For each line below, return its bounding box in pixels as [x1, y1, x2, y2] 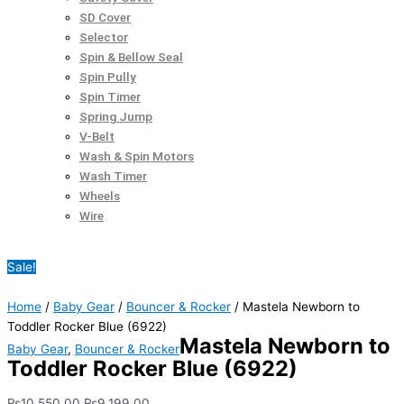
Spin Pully [79, 69, 136, 85]
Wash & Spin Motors [79, 149, 194, 164]
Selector [79, 30, 128, 45]
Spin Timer [79, 89, 141, 105]
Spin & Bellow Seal [79, 50, 183, 65]
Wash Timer [79, 169, 147, 184]
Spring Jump [79, 109, 152, 124]
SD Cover [79, 10, 131, 25]
